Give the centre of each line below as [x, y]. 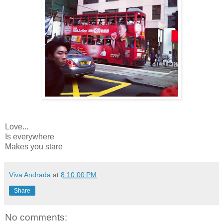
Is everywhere [30, 136]
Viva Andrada [30, 174]
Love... [17, 126]
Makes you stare [34, 146]
